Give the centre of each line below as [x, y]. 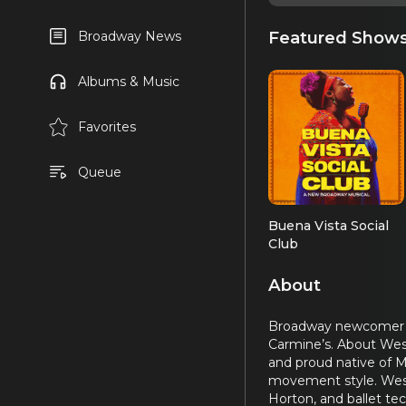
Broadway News [129, 36]
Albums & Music [128, 82]
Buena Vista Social [329, 225]
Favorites [106, 127]
